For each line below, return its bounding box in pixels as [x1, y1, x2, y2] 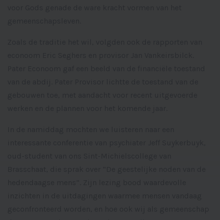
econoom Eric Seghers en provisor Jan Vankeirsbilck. [7, 51, 194, 60]
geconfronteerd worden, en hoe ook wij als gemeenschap [7, 204, 209, 214]
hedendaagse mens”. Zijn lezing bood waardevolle [7, 178, 186, 188]
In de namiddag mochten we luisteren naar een [7, 125, 174, 135]
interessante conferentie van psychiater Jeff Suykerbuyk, [7, 138, 206, 148]
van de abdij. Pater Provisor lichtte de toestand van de [7, 77, 198, 87]
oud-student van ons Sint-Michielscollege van [7, 151, 171, 161]
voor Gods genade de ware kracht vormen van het [7, 3, 182, 13]
